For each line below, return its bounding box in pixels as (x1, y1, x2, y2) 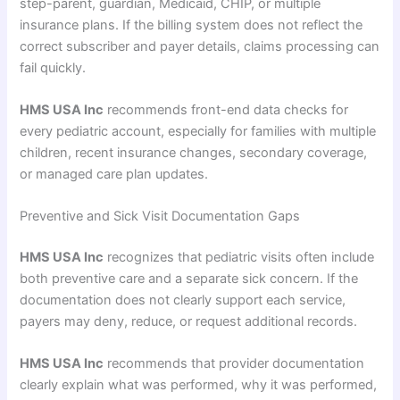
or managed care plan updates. (20, 165, 209, 182)
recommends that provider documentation (104, 355, 365, 372)
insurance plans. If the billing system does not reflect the (20, 16, 363, 33)
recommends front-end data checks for (104, 101, 349, 118)
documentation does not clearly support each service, (20, 292, 346, 309)
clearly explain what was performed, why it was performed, (20, 377, 378, 394)
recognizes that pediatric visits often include (104, 249, 375, 266)
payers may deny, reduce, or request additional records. (20, 313, 358, 330)
